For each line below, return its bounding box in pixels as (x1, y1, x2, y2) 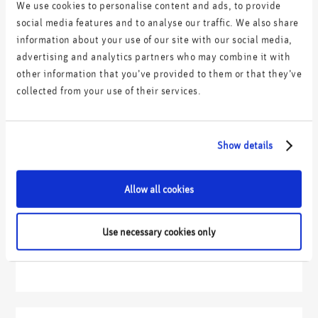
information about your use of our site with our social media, (16, 32, 292, 46)
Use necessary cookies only (102, 224, 216, 238)
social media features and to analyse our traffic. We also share (16, 15, 299, 29)
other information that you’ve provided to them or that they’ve (16, 66, 302, 80)
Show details (217, 138, 273, 152)
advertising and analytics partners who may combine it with (16, 49, 290, 63)
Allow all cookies (124, 182, 194, 196)
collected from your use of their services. (16, 83, 201, 97)
